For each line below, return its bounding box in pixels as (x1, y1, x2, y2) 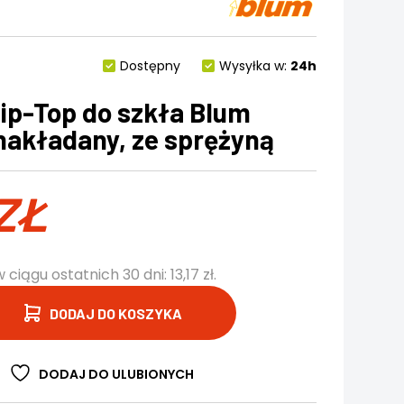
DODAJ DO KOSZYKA (49, 304, 182, 322)
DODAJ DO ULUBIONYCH (39, 365, 195, 383)
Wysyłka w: (218, 57, 287, 75)
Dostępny (119, 57, 180, 75)
